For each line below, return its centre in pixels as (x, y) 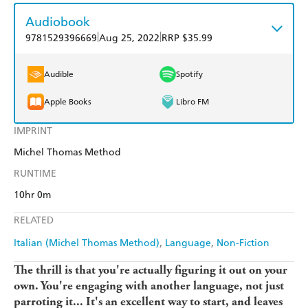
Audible (59, 75)
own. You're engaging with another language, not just (149, 286)
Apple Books (68, 102)
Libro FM (192, 102)
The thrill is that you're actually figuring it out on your (151, 270)
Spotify (189, 75)
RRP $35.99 (187, 38)
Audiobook (58, 22)
